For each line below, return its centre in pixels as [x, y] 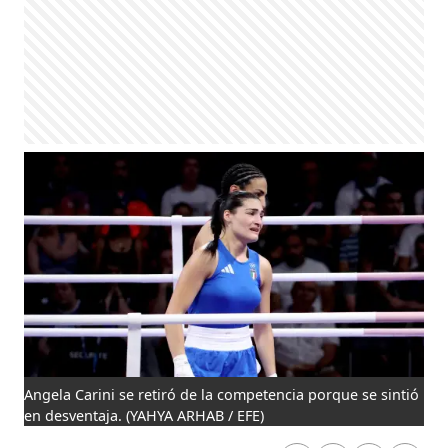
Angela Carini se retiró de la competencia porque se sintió [222, 394]
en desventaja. [75, 415]
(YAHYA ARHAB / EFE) [195, 415]
